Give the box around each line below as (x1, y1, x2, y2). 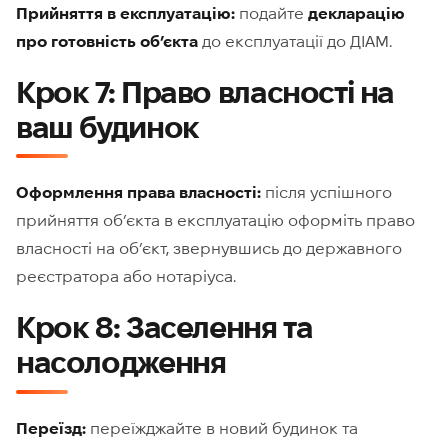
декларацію (308, 3, 405, 22)
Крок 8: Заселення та (16, 311, 313, 345)
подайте (235, 3, 308, 22)
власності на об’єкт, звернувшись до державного (16, 239, 402, 258)
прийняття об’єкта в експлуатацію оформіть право (16, 211, 415, 230)
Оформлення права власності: (16, 183, 261, 202)
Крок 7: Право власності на (16, 75, 395, 109)
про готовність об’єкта (16, 31, 198, 50)
